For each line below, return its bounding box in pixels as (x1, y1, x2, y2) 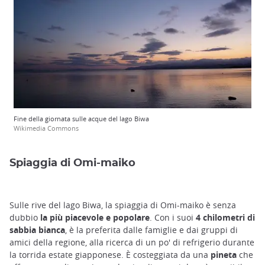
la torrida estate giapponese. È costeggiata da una (9, 248, 211, 260)
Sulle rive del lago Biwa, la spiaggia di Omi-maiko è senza (9, 199, 236, 211)
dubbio (9, 211, 40, 223)
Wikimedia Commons (14, 123, 79, 132)
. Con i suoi (150, 211, 196, 223)
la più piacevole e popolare (40, 211, 150, 223)
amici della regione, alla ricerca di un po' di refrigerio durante (9, 236, 254, 248)
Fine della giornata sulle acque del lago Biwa (14, 114, 149, 123)
